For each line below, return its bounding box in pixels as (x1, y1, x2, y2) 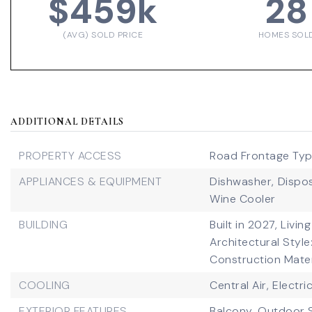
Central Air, (210, 278, 270, 292)
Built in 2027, (210, 217, 278, 232)
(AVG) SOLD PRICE (63, 29, 143, 40)
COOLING (19, 278, 70, 292)
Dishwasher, (210, 174, 274, 189)
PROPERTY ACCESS (19, 148, 122, 163)
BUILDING (19, 217, 68, 232)
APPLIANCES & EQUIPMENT (19, 174, 162, 189)
